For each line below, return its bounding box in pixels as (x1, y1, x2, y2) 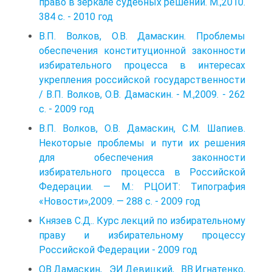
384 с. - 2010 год (39, 10, 113, 22)
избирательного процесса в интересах (39, 59, 245, 71)
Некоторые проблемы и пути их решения (39, 137, 245, 149)
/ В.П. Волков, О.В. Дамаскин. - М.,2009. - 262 (39, 88, 245, 100)
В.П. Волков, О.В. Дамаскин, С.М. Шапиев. (39, 122, 245, 134)
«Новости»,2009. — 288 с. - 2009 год (39, 195, 200, 207)
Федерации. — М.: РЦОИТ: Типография (39, 180, 245, 192)
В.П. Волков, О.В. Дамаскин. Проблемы (39, 30, 245, 42)
